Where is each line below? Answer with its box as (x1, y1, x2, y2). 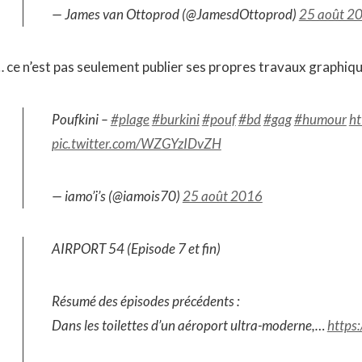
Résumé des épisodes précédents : (51, 293, 240, 309)
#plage (110, 111, 149, 128)
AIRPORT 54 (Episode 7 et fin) (51, 240, 221, 257)
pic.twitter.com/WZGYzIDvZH (51, 135, 221, 152)
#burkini (151, 111, 200, 128)
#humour (293, 111, 347, 128)
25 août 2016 (182, 187, 263, 204)
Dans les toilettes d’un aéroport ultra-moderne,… (51, 317, 327, 334)
